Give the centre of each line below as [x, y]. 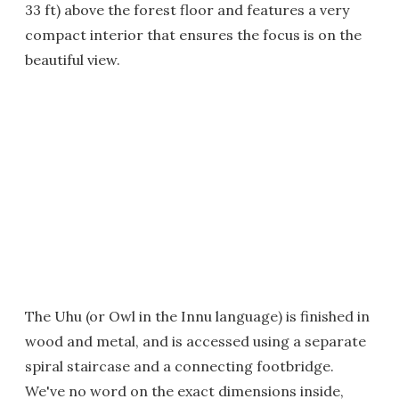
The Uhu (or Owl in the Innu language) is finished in [197, 316]
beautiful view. [73, 60]
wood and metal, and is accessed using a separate [195, 341]
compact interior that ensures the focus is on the [193, 35]
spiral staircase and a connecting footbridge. [179, 366]
